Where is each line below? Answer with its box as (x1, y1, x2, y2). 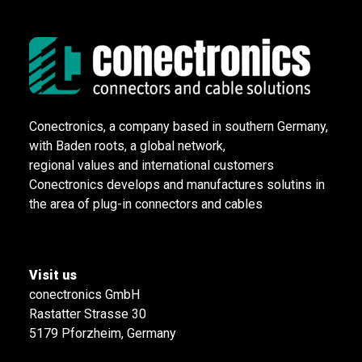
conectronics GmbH (29, 287, 140, 302)
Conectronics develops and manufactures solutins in (29, 177, 325, 192)
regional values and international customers (29, 158, 274, 173)
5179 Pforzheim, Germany (29, 326, 176, 341)
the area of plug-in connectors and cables (29, 196, 263, 212)
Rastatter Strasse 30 (29, 306, 146, 322)
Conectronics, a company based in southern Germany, (29, 119, 328, 134)
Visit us (29, 267, 77, 283)
